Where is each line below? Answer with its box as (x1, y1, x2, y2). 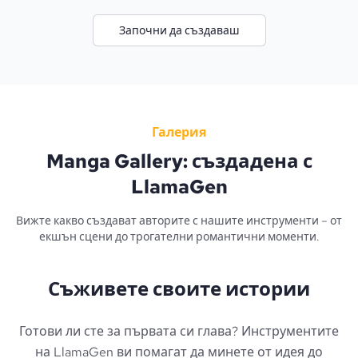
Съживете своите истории (48, 276, 310, 302)
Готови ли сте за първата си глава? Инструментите (19, 323, 339, 340)
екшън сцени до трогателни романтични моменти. (38, 229, 320, 245)
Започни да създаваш (118, 23, 240, 38)
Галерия (152, 124, 206, 141)
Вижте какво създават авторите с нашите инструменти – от (16, 213, 342, 229)
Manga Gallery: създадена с (46, 149, 312, 174)
